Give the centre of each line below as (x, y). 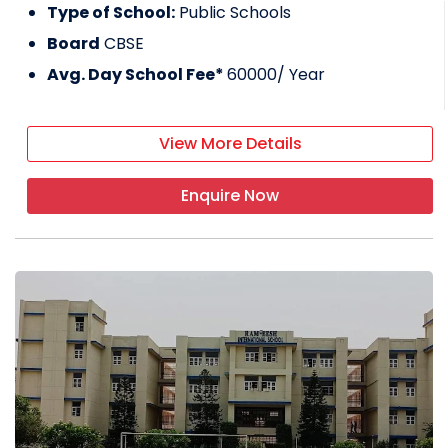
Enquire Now (230, 196)
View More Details (230, 144)
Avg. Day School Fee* (137, 75)
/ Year (301, 75)
